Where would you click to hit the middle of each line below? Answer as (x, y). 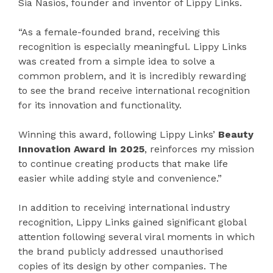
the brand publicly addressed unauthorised (121, 252)
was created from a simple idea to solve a (117, 62)
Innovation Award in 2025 (81, 149)
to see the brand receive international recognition (134, 91)
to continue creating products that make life (123, 164)
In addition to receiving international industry (124, 208)
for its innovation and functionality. (100, 105)
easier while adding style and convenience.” (120, 179)
